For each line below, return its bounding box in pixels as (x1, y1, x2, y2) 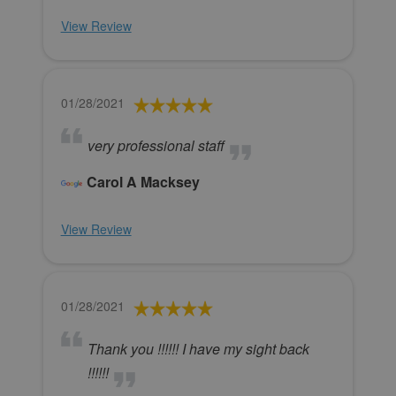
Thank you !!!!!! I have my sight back (87, 339, 309, 360)
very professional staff (87, 135, 225, 156)
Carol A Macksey (86, 171, 200, 193)
